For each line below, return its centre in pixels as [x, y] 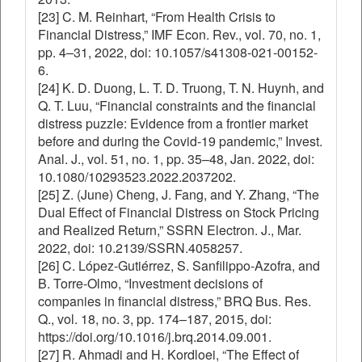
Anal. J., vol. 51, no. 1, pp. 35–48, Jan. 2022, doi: [176, 159]
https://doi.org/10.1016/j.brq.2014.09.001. [155, 337]
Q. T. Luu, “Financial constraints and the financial [177, 105]
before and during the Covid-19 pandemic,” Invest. [180, 141]
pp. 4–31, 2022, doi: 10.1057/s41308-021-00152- [178, 52]
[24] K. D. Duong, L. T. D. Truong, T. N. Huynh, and [181, 88]
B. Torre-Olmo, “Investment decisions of [150, 283]
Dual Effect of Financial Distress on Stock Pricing [179, 212]
